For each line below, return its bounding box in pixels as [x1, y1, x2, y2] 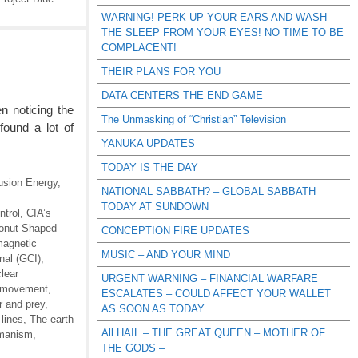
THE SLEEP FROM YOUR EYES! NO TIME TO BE [101, 26, 344, 38]
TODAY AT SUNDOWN [101, 201, 209, 213]
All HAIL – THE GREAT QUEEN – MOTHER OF [101, 327, 325, 339]
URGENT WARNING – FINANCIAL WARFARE [101, 272, 318, 284]
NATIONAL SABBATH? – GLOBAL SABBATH [101, 185, 316, 197]
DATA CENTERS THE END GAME [101, 89, 263, 101]
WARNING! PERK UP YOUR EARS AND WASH [101, 11, 327, 23]
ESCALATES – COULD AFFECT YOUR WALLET [101, 288, 331, 300]
